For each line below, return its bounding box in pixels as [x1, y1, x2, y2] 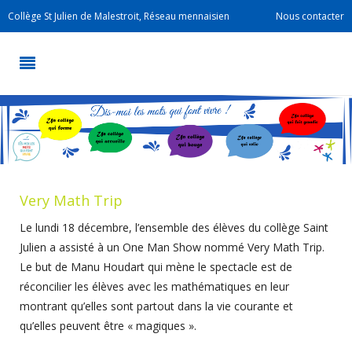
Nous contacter [276, 9, 344, 23]
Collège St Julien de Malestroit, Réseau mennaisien [8, 9, 229, 23]
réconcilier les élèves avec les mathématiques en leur [20, 278, 289, 294]
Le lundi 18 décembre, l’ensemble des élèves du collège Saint [20, 219, 328, 235]
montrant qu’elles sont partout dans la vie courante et [20, 298, 293, 313]
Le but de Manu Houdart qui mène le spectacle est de [20, 258, 292, 274]
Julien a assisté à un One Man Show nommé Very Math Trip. [20, 239, 324, 255]
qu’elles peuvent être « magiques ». [20, 317, 196, 333]
